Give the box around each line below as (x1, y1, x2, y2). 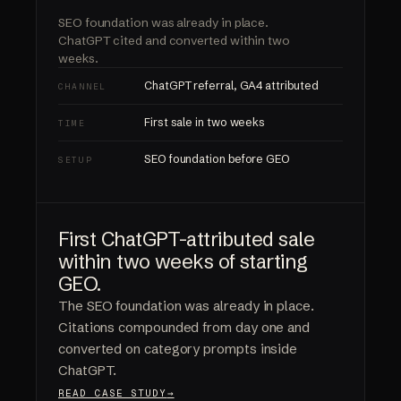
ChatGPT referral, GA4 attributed (144, 79, 319, 93)
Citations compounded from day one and (58, 319, 311, 337)
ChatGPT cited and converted (58, 33, 227, 48)
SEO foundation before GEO (144, 152, 290, 166)
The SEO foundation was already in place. (58, 297, 314, 315)
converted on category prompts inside (58, 340, 298, 358)
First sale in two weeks (144, 115, 266, 130)
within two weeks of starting (58, 250, 308, 275)
